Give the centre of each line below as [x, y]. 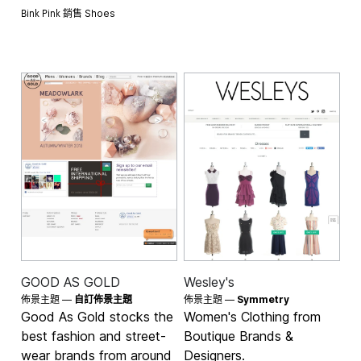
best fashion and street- [94, 336]
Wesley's [209, 282]
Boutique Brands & [239, 336]
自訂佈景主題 [104, 300]
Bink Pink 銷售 [53, 12]
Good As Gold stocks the [98, 317]
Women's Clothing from [252, 317]
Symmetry [263, 300]
